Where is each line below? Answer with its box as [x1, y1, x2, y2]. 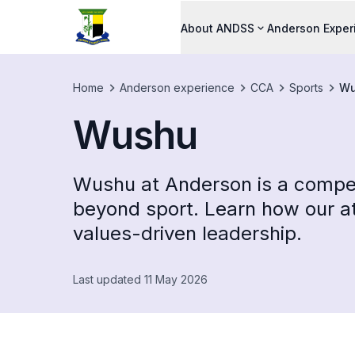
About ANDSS [181, 21, 254, 35]
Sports [289, 81, 323, 94]
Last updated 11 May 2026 [73, 273, 208, 286]
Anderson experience [120, 81, 235, 94]
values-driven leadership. [73, 222, 302, 245]
